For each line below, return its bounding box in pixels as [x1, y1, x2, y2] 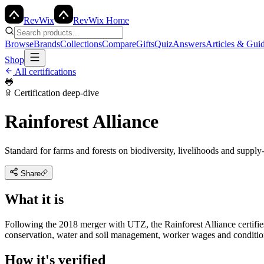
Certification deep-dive [12, 88, 99, 98]
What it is [5, 191, 64, 207]
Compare [102, 39, 136, 49]
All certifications [13, 67, 76, 77]
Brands [34, 39, 60, 49]
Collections [60, 39, 102, 49]
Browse [5, 39, 34, 49]
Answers [173, 39, 206, 49]
